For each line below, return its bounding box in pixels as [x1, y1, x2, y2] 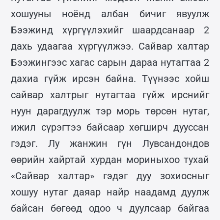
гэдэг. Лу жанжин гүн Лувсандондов [11, 137, 209, 149]
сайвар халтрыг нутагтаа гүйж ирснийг [11, 88, 209, 101]
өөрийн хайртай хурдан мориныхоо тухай [11, 153, 209, 165]
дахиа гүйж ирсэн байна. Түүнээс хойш [11, 72, 209, 84]
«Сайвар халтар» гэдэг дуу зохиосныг [11, 169, 209, 182]
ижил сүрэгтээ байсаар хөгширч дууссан [11, 121, 209, 133]
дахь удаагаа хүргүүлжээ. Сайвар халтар [11, 40, 209, 52]
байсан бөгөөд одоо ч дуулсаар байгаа [11, 202, 209, 214]
